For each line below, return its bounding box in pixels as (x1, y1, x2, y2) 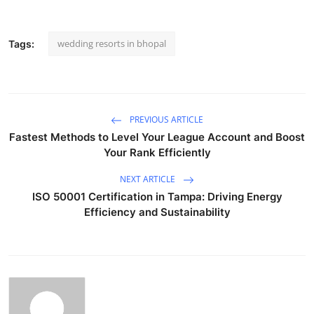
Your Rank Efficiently (103, 145, 211, 159)
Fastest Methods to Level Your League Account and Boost (9, 130, 305, 144)
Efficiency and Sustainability (83, 205, 231, 219)
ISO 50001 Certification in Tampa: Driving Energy (32, 189, 282, 203)
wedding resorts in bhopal (57, 36, 166, 50)
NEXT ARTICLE (120, 172, 177, 185)
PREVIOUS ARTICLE (128, 113, 203, 125)
